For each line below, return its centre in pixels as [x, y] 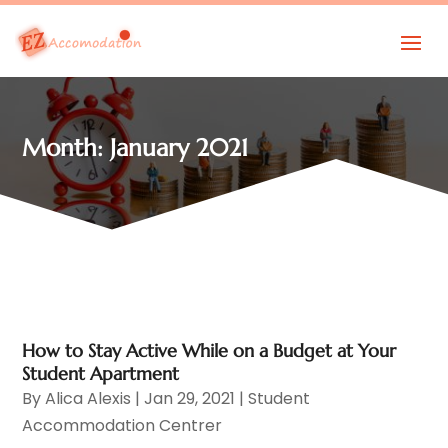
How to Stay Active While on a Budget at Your [209, 350]
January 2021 [179, 147]
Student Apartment [101, 373]
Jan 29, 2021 [190, 398]
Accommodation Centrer [122, 425]
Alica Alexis [88, 398]
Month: [66, 147]
